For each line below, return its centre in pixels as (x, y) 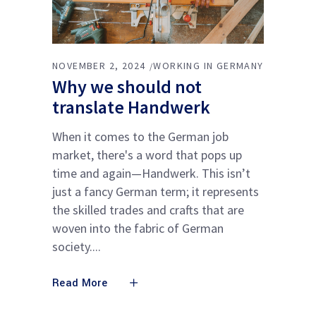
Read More (80, 283)
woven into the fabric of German (138, 228)
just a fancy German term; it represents (156, 191)
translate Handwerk (131, 107)
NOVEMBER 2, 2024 (99, 65)
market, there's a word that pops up (147, 154)
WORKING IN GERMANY (208, 65)
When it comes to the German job (140, 136)
